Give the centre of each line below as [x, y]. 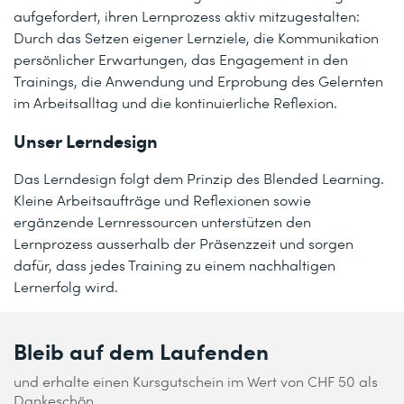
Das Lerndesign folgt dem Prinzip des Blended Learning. [199, 178]
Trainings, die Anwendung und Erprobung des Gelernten [198, 81]
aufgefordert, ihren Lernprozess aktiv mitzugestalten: [187, 16]
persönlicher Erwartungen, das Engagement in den [181, 59]
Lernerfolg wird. [66, 286]
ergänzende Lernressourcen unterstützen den [162, 221]
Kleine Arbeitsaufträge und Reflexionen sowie [162, 200]
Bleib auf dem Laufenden [141, 350]
